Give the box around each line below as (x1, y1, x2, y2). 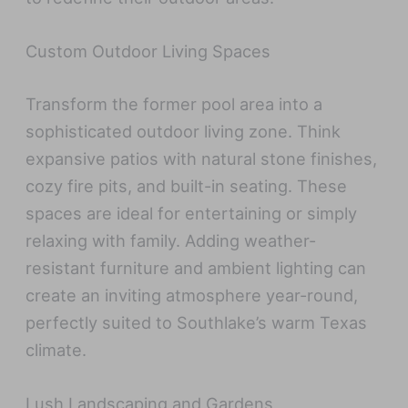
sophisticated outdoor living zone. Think (25, 120, 342, 141)
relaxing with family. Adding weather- (25, 229, 317, 250)
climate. (25, 339, 87, 360)
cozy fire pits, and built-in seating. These (25, 175, 348, 196)
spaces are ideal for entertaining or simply (25, 202, 358, 223)
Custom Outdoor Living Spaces (25, 41, 271, 62)
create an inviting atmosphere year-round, (25, 284, 359, 305)
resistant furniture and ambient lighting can (25, 257, 367, 278)
